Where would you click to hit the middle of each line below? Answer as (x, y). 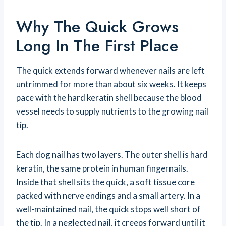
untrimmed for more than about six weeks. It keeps (111, 84)
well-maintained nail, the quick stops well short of (108, 209)
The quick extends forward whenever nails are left (110, 71)
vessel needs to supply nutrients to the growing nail (112, 111)
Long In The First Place (97, 46)
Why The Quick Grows (97, 27)
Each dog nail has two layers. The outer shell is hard (112, 155)
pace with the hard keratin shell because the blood (109, 98)
